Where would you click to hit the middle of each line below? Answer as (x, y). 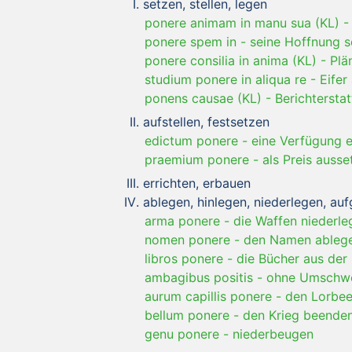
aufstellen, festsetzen (206, 121)
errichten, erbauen (197, 183)
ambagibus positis (199, 277)
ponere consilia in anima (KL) (231, 60)
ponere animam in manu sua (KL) (242, 22)
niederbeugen (273, 334)
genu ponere (182, 334)
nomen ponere (187, 239)
